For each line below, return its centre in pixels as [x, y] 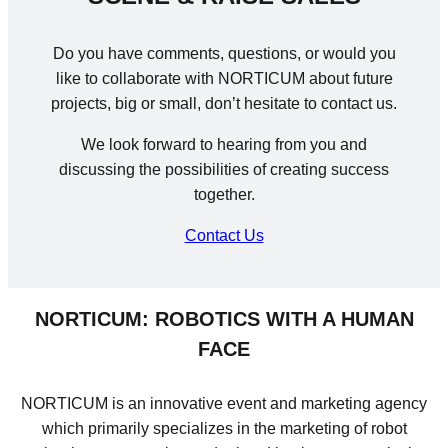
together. [224, 195]
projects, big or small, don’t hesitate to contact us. [224, 104]
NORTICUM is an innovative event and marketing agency [224, 403]
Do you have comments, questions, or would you [224, 54]
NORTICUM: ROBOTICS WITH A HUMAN [224, 319]
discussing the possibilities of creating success [224, 170]
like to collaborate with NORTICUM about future [224, 79]
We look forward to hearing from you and [224, 145]
